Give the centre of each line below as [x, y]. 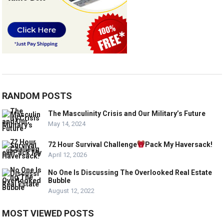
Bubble [59, 180]
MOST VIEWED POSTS [48, 213]
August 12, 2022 [71, 190]
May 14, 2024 [67, 123]
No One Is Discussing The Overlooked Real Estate [130, 172]
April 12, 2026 [68, 154]
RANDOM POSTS [37, 95]
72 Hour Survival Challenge [93, 144]
